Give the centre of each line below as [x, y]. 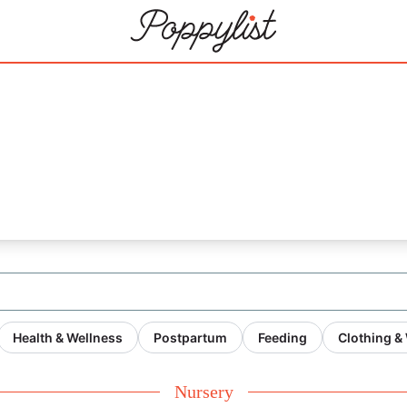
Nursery [203, 392]
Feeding [283, 338]
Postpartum [190, 338]
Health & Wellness [68, 338]
